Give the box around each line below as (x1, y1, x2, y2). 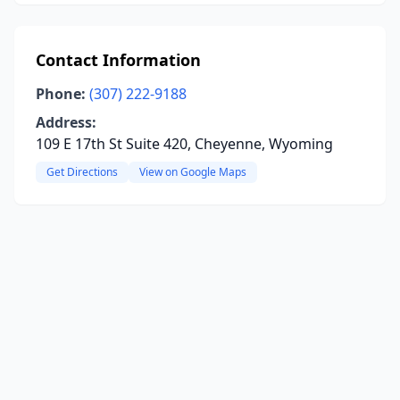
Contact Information (36, 49, 201, 71)
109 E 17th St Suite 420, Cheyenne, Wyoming (36, 134, 333, 154)
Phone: (36, 84, 86, 104)
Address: (36, 112, 96, 132)
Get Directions (46, 164, 118, 179)
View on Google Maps (139, 164, 246, 179)
